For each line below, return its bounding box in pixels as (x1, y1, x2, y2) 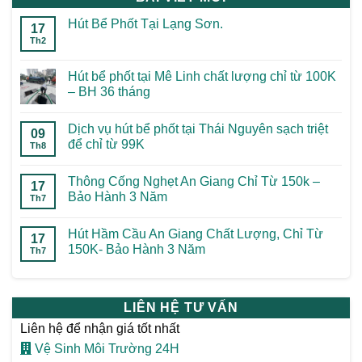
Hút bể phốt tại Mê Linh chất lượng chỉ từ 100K (68, 69, 336, 84)
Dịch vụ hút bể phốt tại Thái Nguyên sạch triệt (68, 122, 328, 137)
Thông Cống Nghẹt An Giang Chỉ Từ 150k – (68, 175, 320, 189)
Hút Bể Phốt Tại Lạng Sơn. (68, 17, 223, 32)
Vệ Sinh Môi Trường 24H (32, 342, 179, 356)
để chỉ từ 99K (68, 137, 145, 152)
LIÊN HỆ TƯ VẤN (124, 301, 238, 315)
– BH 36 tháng (68, 85, 150, 99)
